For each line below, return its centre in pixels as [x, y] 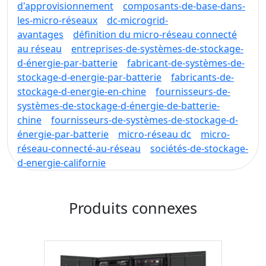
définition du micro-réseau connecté [155, 34]
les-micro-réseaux [57, 20]
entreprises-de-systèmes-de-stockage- [157, 49]
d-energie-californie [61, 163]
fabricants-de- [202, 77]
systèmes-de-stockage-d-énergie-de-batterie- [118, 106]
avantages [40, 34]
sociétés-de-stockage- [199, 148]
